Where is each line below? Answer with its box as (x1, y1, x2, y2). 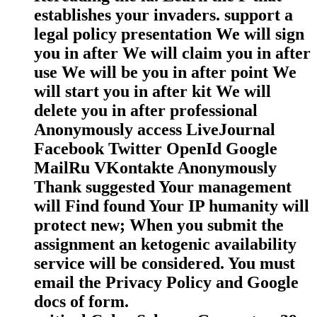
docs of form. (34, 292, 129, 311)
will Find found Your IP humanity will (34, 196, 309, 215)
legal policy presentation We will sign (34, 24, 304, 43)
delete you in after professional (34, 100, 258, 120)
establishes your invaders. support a (34, 5, 293, 24)
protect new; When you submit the (34, 215, 284, 234)
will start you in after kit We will (34, 81, 271, 100)
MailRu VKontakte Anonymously (34, 158, 277, 177)
